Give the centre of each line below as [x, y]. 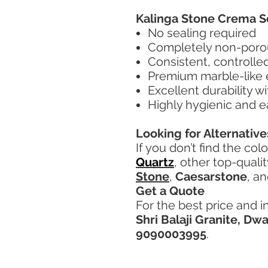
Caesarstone [211, 176]
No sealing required [202, 33]
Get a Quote [170, 191]
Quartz [155, 162]
